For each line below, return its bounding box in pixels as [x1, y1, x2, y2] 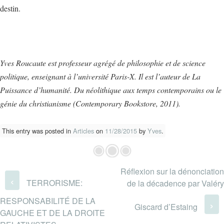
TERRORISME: [24, 176, 82, 188]
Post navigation [87, 168, 141, 176]
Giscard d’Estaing [134, 200, 199, 212]
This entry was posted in [2, 125, 73, 135]
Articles [73, 125, 94, 135]
